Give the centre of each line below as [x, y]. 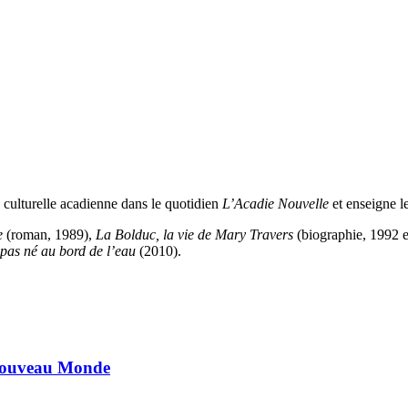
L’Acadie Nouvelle [275, 204]
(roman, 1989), [49, 235]
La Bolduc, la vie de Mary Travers [194, 235]
